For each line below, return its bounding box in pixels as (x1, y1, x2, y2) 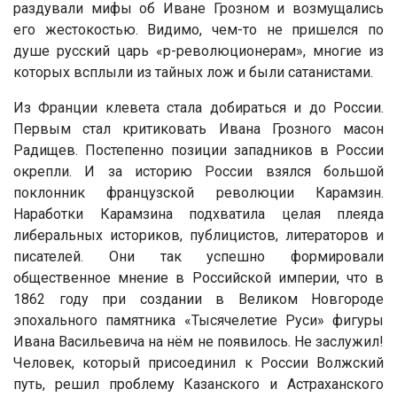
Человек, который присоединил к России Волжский (13, 354, 384, 371)
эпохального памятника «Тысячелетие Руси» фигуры (13, 311, 384, 329)
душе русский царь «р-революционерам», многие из (13, 42, 384, 59)
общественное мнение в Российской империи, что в (13, 269, 384, 286)
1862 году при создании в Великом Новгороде (13, 290, 384, 307)
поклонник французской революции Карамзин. (13, 183, 384, 201)
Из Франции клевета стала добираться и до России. (13, 98, 384, 116)
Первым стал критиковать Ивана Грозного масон (13, 120, 384, 137)
